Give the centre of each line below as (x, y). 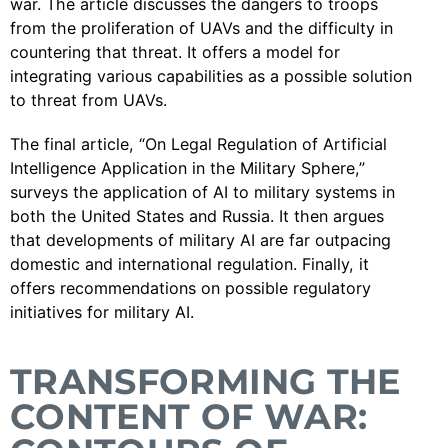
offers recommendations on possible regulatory (190, 288)
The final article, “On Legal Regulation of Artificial (198, 144)
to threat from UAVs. (88, 100)
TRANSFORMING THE (205, 381)
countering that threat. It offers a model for (175, 52)
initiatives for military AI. (102, 312)
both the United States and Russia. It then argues (197, 216)
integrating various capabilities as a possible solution (211, 76)
